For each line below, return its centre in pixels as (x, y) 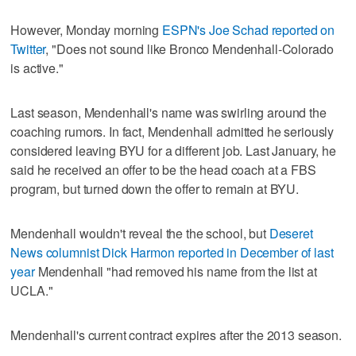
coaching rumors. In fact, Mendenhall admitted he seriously (172, 132)
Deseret (291, 234)
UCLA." (32, 291)
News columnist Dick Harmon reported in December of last (172, 253)
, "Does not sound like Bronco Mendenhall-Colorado (190, 49)
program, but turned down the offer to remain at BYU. (155, 189)
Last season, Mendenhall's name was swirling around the (168, 113)
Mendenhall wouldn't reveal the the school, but (140, 234)
